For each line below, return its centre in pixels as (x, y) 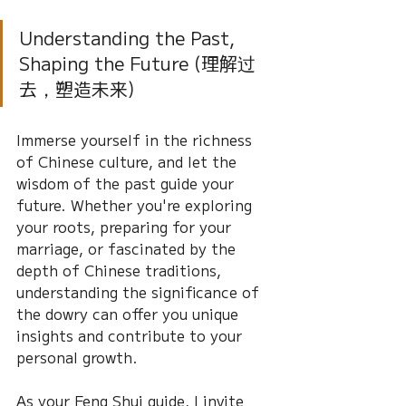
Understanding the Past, (130, 38)
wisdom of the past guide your (127, 184)
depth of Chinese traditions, (121, 271)
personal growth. (77, 358)
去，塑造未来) (77, 89)
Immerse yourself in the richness (136, 140)
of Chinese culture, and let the (129, 162)
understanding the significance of (140, 292)
